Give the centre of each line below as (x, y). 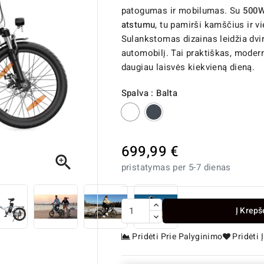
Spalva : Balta (149, 93)
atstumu (138, 25)
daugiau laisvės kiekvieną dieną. (188, 67)
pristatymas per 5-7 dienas (176, 167)
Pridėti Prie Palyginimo (177, 237)
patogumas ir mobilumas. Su (182, 11)
